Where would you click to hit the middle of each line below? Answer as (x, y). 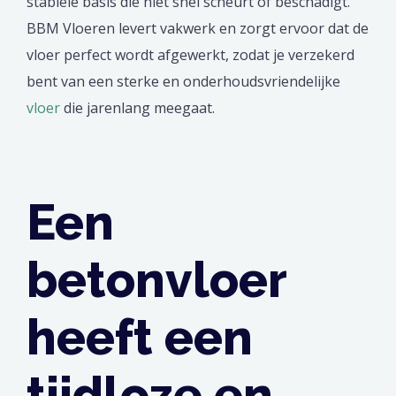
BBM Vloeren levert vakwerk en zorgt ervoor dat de (198, 28)
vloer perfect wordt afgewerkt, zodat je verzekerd (190, 54)
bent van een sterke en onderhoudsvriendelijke (183, 81)
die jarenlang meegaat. (141, 107)
